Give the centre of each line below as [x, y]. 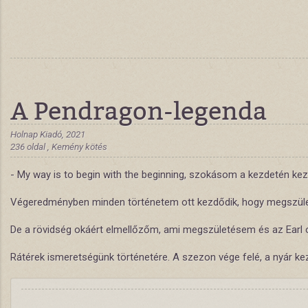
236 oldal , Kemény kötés [59, 146]
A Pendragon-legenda [139, 110]
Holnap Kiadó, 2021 [48, 134]
